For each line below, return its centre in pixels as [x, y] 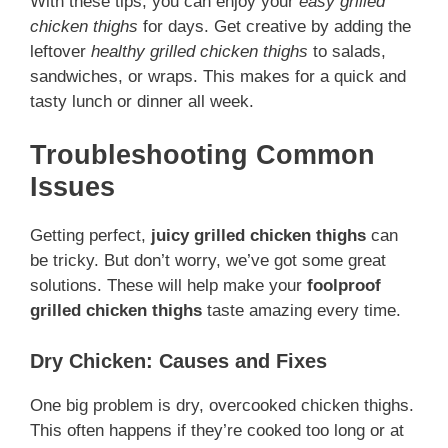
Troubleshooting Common [202, 155]
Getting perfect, [90, 236]
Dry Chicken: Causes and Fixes [178, 360]
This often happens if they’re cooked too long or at [217, 430]
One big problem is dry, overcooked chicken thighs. [222, 405]
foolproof [344, 286]
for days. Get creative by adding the [274, 26]
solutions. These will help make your [168, 286]
